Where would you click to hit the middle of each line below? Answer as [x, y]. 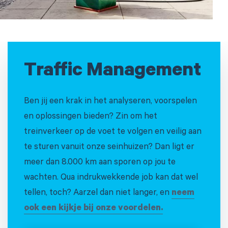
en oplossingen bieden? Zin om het [91, 118]
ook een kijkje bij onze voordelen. [93, 209]
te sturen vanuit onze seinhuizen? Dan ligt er [109, 148]
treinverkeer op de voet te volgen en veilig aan [113, 133]
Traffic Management [112, 73]
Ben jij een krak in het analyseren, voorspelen [110, 102]
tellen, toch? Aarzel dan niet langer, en [98, 194]
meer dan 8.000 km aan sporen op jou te [100, 163]
